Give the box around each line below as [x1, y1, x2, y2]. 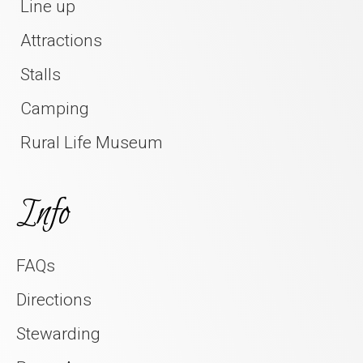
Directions [16, 289, 92, 310]
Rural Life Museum [20, 132, 163, 152]
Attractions [20, 30, 102, 50]
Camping [20, 98, 89, 118]
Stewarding [16, 323, 100, 344]
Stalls [20, 64, 61, 84]
